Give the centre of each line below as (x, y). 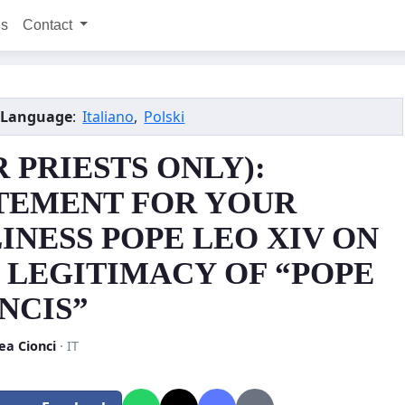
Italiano (108, 117)
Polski (165, 117)
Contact (49, 25)
